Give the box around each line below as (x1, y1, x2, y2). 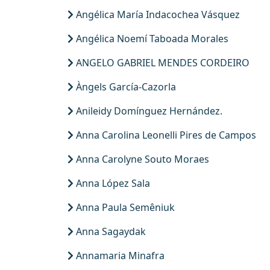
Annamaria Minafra (74, 249, 165, 262)
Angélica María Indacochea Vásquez (74, 8, 240, 21)
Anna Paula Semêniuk (74, 201, 175, 214)
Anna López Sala (74, 177, 150, 190)
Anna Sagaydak (74, 225, 146, 238)
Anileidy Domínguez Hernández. (74, 104, 222, 118)
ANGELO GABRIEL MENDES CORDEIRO (74, 56, 250, 69)
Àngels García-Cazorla (74, 80, 176, 93)
